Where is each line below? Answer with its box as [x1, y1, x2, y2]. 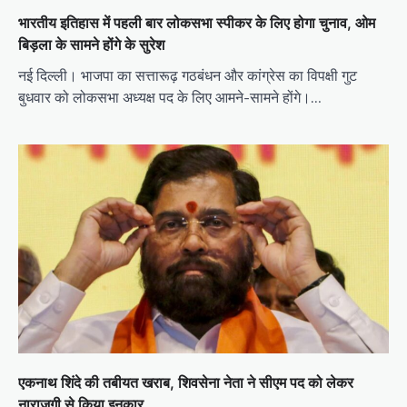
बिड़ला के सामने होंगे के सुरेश [18, 35, 164, 55]
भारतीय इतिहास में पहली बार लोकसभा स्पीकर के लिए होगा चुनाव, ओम [18, 14, 375, 33]
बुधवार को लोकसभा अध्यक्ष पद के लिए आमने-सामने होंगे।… [18, 86, 322, 109]
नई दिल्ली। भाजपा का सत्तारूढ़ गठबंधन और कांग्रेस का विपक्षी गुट [18, 65, 357, 87]
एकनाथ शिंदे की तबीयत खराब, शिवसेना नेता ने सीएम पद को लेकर [18, 372, 353, 392]
